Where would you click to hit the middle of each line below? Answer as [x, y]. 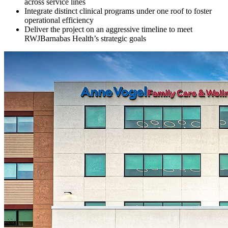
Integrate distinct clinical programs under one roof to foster [118, 11]
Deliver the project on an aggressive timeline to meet [108, 29]
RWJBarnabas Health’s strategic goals [85, 38]
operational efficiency [59, 20]
